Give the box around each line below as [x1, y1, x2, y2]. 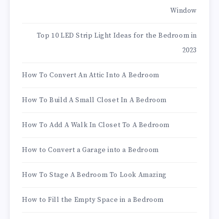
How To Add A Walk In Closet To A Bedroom [22, 121, 170, 130]
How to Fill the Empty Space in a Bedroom [22, 196, 164, 205]
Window [170, 6, 197, 16]
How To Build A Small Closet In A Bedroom [22, 96, 167, 105]
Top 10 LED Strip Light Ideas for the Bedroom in [36, 31, 197, 41]
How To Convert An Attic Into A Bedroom [22, 71, 159, 80]
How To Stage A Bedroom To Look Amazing [22, 171, 167, 180]
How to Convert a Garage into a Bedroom [22, 146, 159, 155]
